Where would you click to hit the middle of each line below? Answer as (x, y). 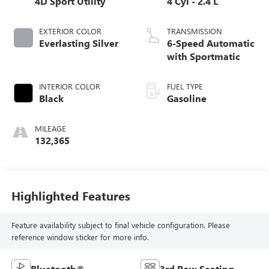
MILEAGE (50, 128)
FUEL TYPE (185, 86)
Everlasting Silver (78, 43)
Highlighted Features (71, 195)
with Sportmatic (204, 56)
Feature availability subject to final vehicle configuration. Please (120, 225)
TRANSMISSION (195, 31)
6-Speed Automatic (211, 43)
